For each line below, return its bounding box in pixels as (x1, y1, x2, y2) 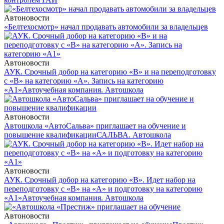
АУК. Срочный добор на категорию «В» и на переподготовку (4, 67, 216, 76)
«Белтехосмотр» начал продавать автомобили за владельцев (4, 22, 208, 31)
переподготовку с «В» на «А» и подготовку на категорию (4, 184, 202, 193)
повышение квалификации (4, 130, 96, 139)
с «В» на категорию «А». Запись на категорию (4, 76, 163, 85)
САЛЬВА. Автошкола (96, 130, 171, 139)
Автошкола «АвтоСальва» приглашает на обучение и (4, 121, 186, 130)
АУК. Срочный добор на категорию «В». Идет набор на (4, 175, 195, 184)
